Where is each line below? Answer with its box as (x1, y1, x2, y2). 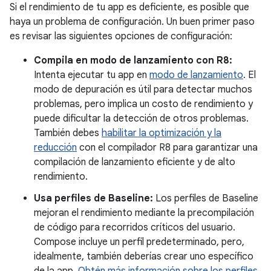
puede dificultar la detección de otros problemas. (34, 112, 249, 125)
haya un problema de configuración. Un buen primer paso (10, 15, 255, 28)
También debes (34, 126, 102, 139)
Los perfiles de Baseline (153, 192, 258, 204)
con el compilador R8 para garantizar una (77, 141, 258, 154)
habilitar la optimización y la (102, 126, 221, 139)
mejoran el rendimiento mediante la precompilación (34, 206, 254, 219)
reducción (34, 141, 77, 154)
